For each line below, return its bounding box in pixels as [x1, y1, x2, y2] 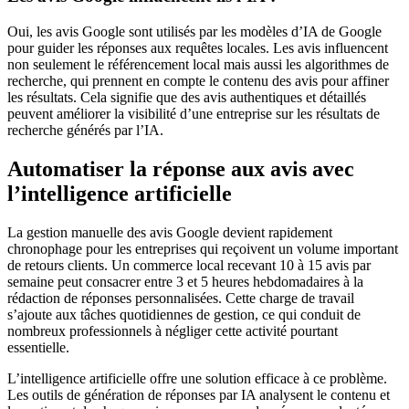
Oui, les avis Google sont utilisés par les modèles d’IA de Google [7, 23, 382, 39]
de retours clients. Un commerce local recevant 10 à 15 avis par [7, 257, 371, 273]
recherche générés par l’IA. [7, 121, 163, 138]
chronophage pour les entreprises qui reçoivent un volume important [7, 240, 398, 257]
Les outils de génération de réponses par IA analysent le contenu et [7, 386, 390, 403]
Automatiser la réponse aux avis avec [7, 156, 354, 181]
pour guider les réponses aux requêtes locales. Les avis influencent [7, 39, 388, 56]
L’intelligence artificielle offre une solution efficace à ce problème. [7, 370, 387, 386]
